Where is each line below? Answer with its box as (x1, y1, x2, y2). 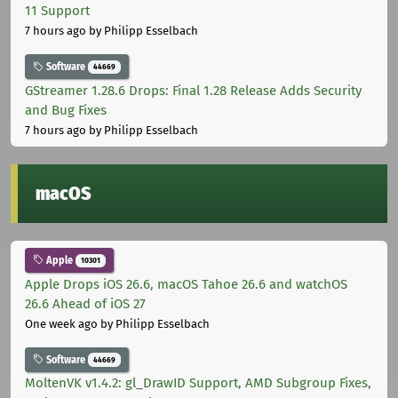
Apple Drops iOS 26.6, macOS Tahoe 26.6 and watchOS (25, 275, 347, 292)
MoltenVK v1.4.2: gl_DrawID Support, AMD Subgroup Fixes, (25, 375, 371, 392)
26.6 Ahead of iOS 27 (25, 295, 146, 312)
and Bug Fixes (25, 101, 107, 118)
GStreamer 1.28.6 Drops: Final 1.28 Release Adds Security (25, 82, 362, 99)
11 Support (25, 3, 90, 20)
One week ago (25, 316, 98, 330)
